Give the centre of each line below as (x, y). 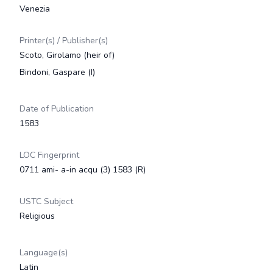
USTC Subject (46, 201)
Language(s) (44, 253)
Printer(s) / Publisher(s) (64, 41)
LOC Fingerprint (49, 155)
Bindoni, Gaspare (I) (57, 72)
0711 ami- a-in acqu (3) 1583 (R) (83, 170)
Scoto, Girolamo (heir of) (67, 55)
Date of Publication (57, 109)
